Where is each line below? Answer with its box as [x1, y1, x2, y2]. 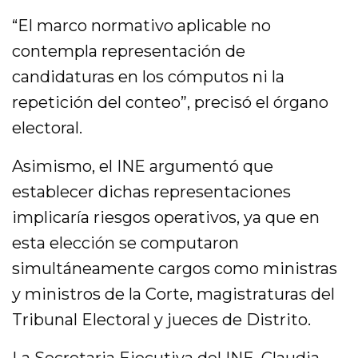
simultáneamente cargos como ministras [12, 259, 338, 279]
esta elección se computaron [12, 233, 240, 253]
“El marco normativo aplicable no [12, 16, 272, 36]
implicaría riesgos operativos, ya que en [12, 208, 320, 228]
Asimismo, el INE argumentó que [12, 157, 274, 177]
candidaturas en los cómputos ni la [12, 67, 285, 87]
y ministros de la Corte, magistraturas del [12, 284, 336, 304]
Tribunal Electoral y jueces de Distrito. [12, 310, 312, 330]
